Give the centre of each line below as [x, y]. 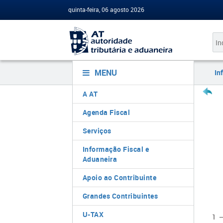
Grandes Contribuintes [120, 196]
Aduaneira [100, 159]
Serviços [97, 131]
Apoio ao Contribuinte [119, 177]
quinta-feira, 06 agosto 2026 [106, 9]
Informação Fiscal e [115, 149]
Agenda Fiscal [106, 112]
